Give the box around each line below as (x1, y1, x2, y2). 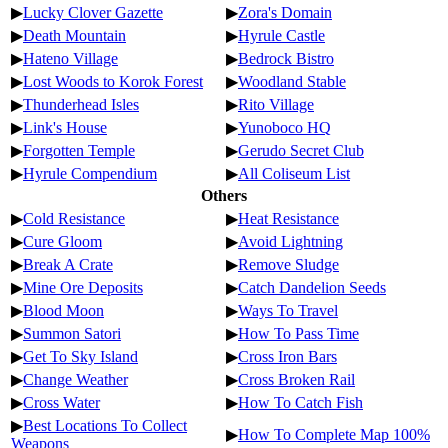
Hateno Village (23, 49, 118, 67)
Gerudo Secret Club (238, 141, 364, 159)
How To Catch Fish (238, 393, 363, 411)
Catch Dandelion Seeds (238, 278, 386, 296)
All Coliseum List (238, 164, 350, 182)
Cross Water (23, 393, 100, 411)
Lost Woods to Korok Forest (23, 72, 203, 90)
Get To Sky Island (23, 347, 138, 365)
